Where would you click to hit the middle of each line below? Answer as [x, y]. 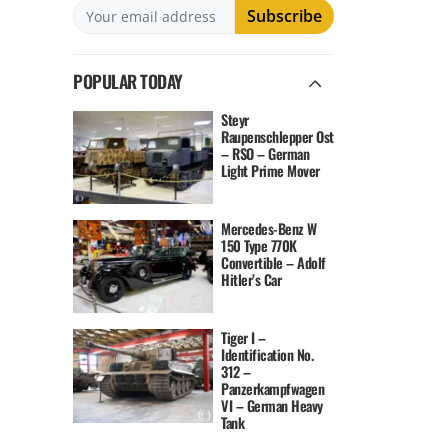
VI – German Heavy [272, 406]
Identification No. [267, 355]
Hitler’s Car [251, 280]
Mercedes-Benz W [269, 229]
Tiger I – [243, 338]
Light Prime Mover [270, 170]
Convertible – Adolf [273, 263]
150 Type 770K [259, 246]
